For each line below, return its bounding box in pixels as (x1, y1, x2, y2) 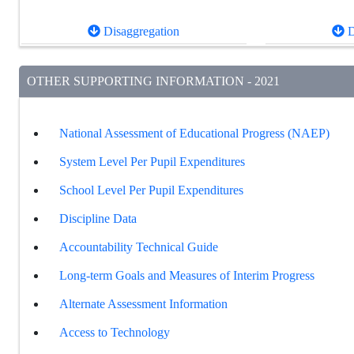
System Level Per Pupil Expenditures (59, 155, 245, 169)
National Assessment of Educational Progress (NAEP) (59, 126, 330, 141)
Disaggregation (100, 24, 180, 39)
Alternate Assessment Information (59, 297, 228, 311)
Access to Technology (59, 326, 170, 340)
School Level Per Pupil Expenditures (59, 183, 243, 198)
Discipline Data (59, 212, 137, 226)
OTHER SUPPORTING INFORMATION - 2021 (27, 74, 280, 88)
